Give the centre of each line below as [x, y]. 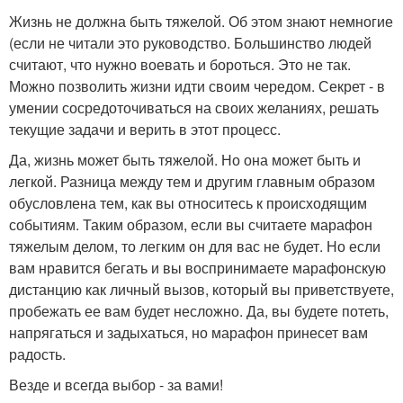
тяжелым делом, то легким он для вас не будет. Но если [195, 246]
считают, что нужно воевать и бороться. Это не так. [180, 65]
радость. [37, 354]
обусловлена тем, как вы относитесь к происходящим [188, 203]
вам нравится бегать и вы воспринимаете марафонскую [197, 268]
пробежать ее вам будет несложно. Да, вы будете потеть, [199, 311]
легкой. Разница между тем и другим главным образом [192, 182]
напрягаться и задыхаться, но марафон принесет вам [188, 333]
